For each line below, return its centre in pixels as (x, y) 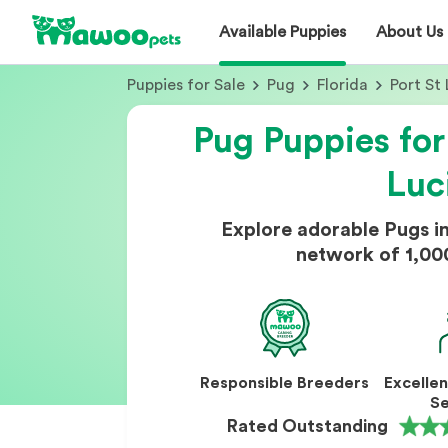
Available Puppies (282, 31)
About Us (409, 31)
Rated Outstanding (307, 426)
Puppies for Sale (186, 85)
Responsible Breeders (284, 383)
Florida (342, 85)
